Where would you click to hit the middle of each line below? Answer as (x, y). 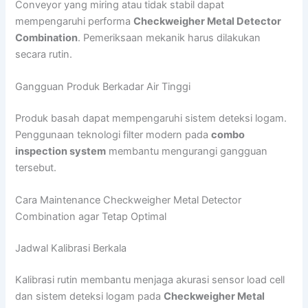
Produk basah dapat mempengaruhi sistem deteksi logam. (151, 118)
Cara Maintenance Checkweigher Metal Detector (129, 200)
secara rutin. (44, 54)
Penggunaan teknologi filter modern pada (113, 134)
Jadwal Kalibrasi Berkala (71, 249)
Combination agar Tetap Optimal (91, 217)
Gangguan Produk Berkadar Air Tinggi (103, 87)
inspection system (61, 151)
